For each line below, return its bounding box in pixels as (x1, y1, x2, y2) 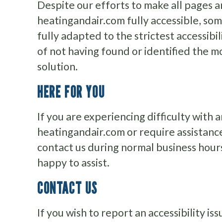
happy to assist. (37, 156, 110, 169)
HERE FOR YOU (37, 82, 105, 102)
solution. (37, 60, 78, 73)
